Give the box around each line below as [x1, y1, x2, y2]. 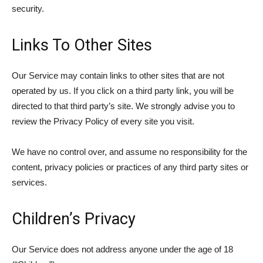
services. [12, 177, 47, 187]
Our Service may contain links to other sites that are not [12, 70, 224, 80]
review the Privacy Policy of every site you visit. [12, 116, 194, 126]
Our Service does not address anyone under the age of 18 [12, 244, 233, 254]
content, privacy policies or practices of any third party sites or [12, 162, 248, 172]
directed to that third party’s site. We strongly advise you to [12, 101, 235, 111]
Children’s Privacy [12, 210, 136, 228]
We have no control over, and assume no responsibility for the [12, 147, 247, 157]
